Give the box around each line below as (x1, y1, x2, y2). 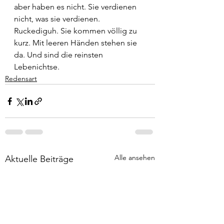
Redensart (5, 74, 37, 83)
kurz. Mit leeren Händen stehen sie (14, 38, 139, 47)
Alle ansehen (114, 153, 155, 162)
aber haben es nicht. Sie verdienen (14, 2, 138, 11)
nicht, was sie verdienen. (14, 14, 102, 23)
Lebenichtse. (14, 62, 59, 71)
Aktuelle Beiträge (5, 153, 73, 164)
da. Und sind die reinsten (14, 50, 105, 59)
